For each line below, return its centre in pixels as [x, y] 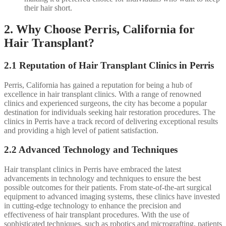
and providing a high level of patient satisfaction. [81, 130]
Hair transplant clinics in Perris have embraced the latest [93, 169]
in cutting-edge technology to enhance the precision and [93, 206]
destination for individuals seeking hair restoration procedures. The [110, 112]
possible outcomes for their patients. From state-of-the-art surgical [108, 188]
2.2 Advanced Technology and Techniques [91, 150]
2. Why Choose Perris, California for [99, 30]
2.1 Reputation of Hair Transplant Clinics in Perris [109, 66]
